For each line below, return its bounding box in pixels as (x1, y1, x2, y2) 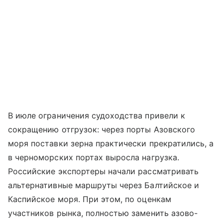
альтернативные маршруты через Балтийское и (8, 180, 200, 191)
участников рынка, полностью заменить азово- (8, 208, 198, 219)
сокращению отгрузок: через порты (8, 124, 154, 135)
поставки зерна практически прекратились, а (28, 138, 214, 149)
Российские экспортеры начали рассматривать (8, 166, 199, 177)
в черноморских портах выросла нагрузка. (8, 152, 179, 163)
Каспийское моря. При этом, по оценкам (8, 194, 171, 205)
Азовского (153, 124, 196, 135)
